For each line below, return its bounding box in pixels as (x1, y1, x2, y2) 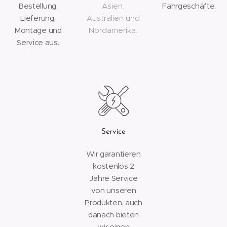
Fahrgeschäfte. (162, 1, 216, 11)
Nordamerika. (89, 25, 138, 35)
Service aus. (17, 37, 59, 47)
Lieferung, (20, 13, 56, 23)
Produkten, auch (85, 198, 142, 207)
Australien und (87, 13, 140, 23)
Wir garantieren (86, 149, 141, 159)
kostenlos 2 (93, 161, 134, 171)
